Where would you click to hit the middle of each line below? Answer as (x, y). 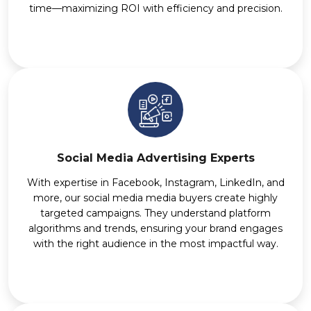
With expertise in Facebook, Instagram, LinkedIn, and (155, 183)
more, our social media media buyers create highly (155, 198)
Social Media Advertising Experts (155, 158)
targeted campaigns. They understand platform (155, 213)
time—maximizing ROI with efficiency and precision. (155, 9)
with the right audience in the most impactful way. (155, 244)
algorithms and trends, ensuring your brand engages (155, 229)
